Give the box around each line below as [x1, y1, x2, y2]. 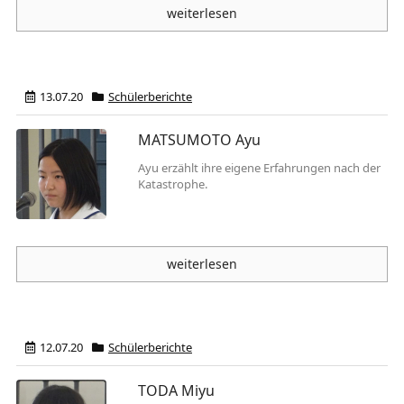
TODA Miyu [138, 381, 215, 400]
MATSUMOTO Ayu [138, 130, 261, 150]
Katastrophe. [138, 176, 207, 192]
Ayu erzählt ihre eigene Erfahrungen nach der [138, 160, 381, 176]
